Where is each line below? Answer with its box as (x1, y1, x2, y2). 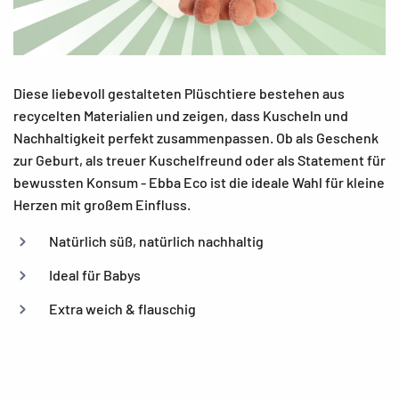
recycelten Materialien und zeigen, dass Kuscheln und (13, 106, 348, 124)
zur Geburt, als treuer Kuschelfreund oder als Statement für (13, 151, 386, 168)
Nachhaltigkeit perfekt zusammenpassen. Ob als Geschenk (13, 128, 379, 146)
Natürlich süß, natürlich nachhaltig (49, 232, 264, 249)
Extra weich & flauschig (49, 299, 196, 317)
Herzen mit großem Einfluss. (13, 195, 191, 213)
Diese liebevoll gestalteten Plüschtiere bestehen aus (13, 84, 345, 102)
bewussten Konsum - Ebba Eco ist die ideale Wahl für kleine (13, 173, 385, 191)
